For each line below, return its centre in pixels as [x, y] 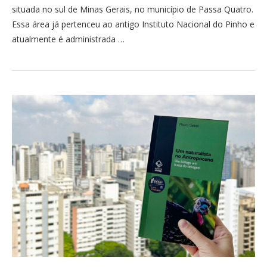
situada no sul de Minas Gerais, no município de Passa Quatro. [133, 9]
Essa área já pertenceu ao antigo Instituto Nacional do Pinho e [133, 24]
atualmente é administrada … [68, 39]
